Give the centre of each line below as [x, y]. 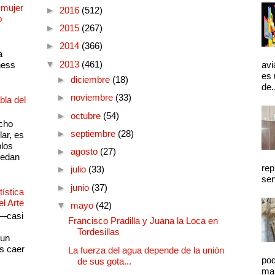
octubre [87, 115]
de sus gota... [104, 261]
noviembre [93, 98]
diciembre [91, 80]
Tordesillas [99, 232]
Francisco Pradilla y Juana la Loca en [143, 221]
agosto [85, 152]
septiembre [94, 133]
